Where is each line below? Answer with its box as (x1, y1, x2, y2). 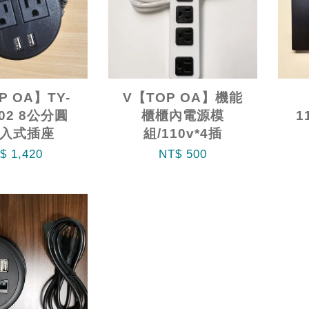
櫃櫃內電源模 (141, 108, 225, 123)
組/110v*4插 (143, 126, 223, 141)
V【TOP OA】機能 (123, 90, 243, 105)
